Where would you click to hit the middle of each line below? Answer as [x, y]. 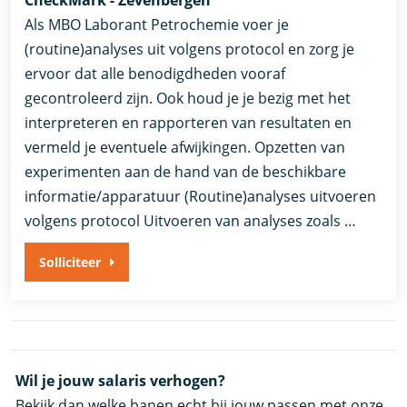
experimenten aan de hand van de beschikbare [186, 171]
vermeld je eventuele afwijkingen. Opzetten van [185, 147]
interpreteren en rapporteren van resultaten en [189, 122]
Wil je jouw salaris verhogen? [121, 381]
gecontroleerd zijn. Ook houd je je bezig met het [188, 98]
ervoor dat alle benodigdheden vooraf [155, 73]
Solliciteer [70, 262]
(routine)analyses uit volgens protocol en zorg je [190, 49]
